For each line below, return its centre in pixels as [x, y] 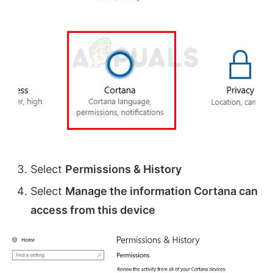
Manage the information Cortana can [161, 191]
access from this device [93, 210]
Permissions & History [123, 169]
